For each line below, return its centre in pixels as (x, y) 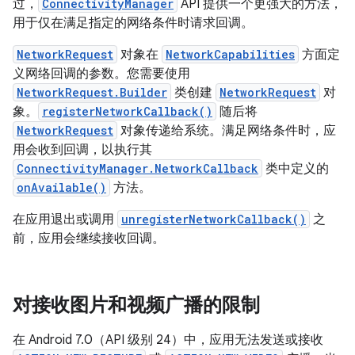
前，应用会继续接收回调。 (89, 239)
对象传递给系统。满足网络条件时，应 (227, 131)
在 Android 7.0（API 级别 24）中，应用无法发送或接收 (168, 340)
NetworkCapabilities (230, 54)
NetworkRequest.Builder (92, 92)
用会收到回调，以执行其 (82, 150)
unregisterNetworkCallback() (214, 219)
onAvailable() (61, 187)
